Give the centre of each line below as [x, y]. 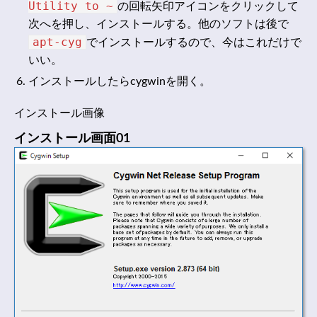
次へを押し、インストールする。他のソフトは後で [158, 24]
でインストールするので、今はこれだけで [194, 43]
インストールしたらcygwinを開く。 [120, 82]
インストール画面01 [72, 139]
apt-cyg [57, 42]
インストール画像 [59, 114]
